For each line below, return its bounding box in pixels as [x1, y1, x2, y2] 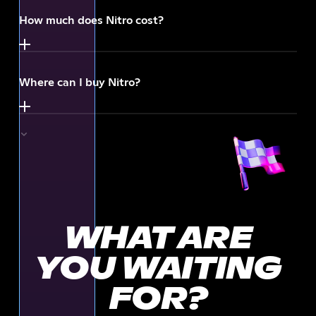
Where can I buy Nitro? [18, 77, 140, 88]
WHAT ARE [63, 224, 253, 255]
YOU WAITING [35, 254, 281, 285]
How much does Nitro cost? [18, 15, 164, 26]
